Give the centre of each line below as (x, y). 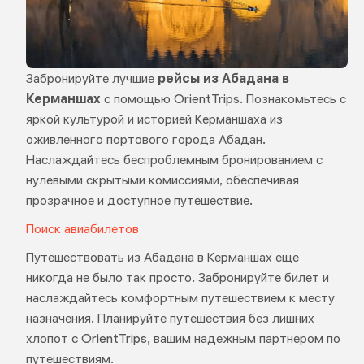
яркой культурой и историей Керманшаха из (154, 119)
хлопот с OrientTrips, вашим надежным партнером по (183, 339)
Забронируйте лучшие (91, 79)
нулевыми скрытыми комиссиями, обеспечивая (162, 180)
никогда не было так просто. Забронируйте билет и (177, 278)
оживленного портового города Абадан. (145, 140)
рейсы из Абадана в (223, 79)
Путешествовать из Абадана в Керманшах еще (162, 258)
